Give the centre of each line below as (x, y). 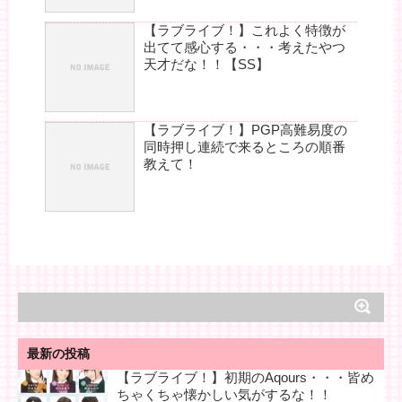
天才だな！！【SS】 (206, 65)
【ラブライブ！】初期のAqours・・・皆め (245, 378)
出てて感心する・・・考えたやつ (245, 48)
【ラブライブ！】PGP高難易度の (245, 130)
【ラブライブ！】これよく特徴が (245, 31)
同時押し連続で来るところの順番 (245, 147)
